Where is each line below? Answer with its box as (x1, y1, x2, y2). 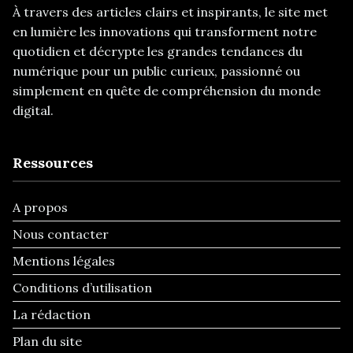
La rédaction (13, 307, 91, 323)
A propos (13, 199, 68, 216)
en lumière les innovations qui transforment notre (13, 24, 317, 40)
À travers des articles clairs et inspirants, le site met (13, 4, 328, 20)
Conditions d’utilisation (13, 280, 152, 296)
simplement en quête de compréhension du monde (13, 83, 321, 99)
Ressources (13, 154, 93, 173)
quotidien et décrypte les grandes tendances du (13, 43, 303, 60)
